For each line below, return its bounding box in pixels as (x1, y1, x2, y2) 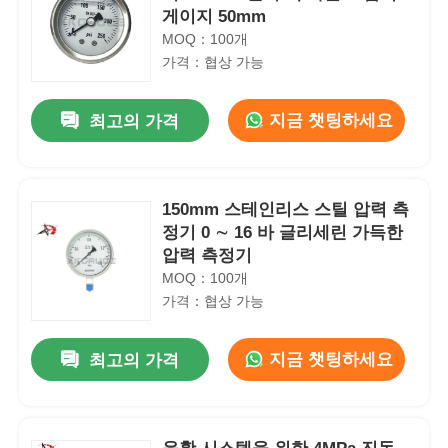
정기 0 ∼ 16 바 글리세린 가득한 (162, 222, 404, 242)
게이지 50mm (162, 6, 267, 26)
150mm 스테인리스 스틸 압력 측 (162, 199, 410, 219)
